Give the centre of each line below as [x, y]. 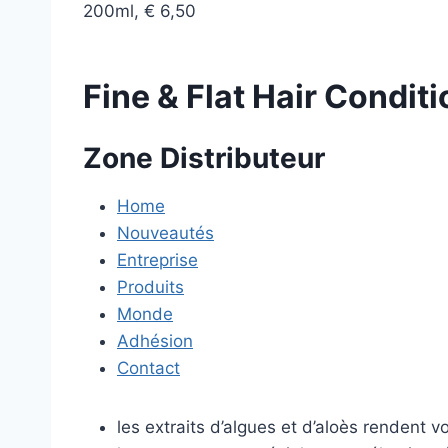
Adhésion [155, 341]
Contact [148, 368]
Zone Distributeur [204, 158]
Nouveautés [165, 233]
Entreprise [157, 260]
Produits [150, 287]
